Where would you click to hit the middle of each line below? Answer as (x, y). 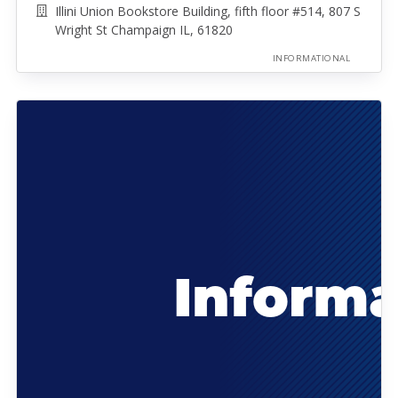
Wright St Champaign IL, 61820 (143, 30)
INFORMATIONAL (311, 58)
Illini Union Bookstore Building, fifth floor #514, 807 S (207, 11)
